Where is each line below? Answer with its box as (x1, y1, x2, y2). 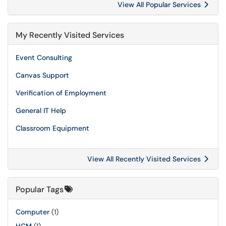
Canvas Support (16, 71, 69, 80)
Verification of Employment (16, 88, 106, 97)
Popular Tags (16, 184, 64, 195)
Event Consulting (16, 53, 72, 62)
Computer (16, 207, 49, 216)
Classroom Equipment (16, 124, 89, 133)
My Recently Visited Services (16, 30, 124, 40)
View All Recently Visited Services (87, 154, 203, 163)
